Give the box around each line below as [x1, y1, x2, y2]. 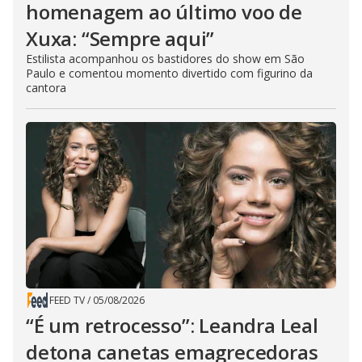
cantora [26, 80, 66, 96]
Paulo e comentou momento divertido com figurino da [26, 65, 313, 82]
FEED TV [49, 293, 85, 308]
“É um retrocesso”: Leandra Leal [26, 312, 318, 339]
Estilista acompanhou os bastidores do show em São [26, 51, 305, 67]
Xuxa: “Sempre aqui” [26, 25, 215, 53]
